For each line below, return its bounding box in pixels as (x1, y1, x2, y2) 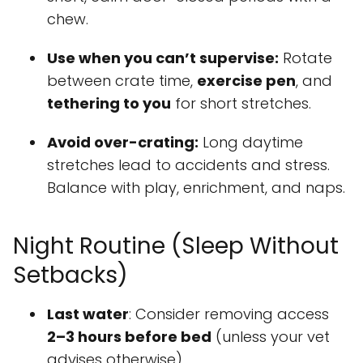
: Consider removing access (129, 303, 329, 324)
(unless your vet (211, 326, 330, 347)
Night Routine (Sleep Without (13, 229, 339, 262)
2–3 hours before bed (47, 326, 211, 347)
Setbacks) (13, 258, 128, 291)
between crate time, (47, 70, 197, 91)
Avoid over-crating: (47, 131, 199, 152)
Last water (47, 303, 129, 324)
